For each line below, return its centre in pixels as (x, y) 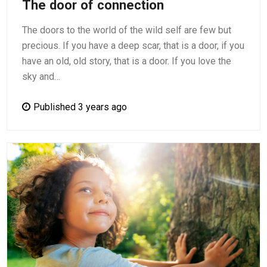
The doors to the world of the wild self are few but (127, 30)
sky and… (41, 76)
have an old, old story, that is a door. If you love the (127, 61)
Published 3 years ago (80, 107)
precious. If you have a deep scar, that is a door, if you (133, 45)
